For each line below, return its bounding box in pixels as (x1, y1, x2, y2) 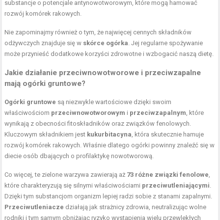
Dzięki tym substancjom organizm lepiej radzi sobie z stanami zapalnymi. (4, 192, 213, 200)
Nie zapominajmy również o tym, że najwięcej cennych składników (4, 28, 192, 36)
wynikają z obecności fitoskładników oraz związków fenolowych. (4, 120, 192, 127)
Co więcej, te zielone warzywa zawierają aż (4, 171, 127, 178)
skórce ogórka (83, 39, 129, 47)
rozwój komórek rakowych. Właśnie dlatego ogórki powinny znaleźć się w (4, 141, 215, 149)
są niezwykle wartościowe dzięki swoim (56, 98, 172, 106)
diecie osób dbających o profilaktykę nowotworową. (4, 152, 154, 160)
